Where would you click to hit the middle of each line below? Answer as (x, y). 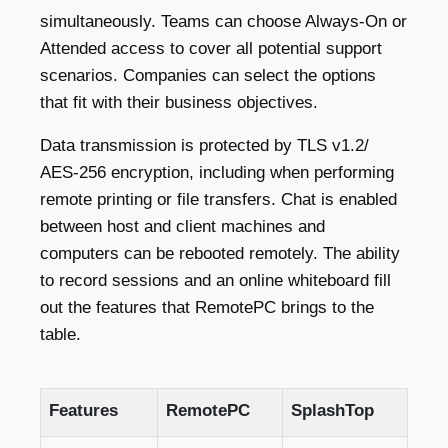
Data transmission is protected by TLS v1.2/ (204, 145)
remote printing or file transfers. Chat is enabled (218, 199)
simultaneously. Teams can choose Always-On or (223, 21)
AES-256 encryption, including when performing (217, 172)
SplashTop (332, 410)
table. (60, 334)
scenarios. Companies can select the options (208, 75)
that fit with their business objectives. (179, 102)
